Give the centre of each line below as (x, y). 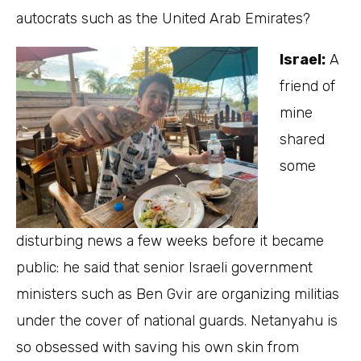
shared (302, 140)
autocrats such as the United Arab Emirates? (163, 19)
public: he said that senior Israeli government (164, 268)
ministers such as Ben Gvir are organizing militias (178, 295)
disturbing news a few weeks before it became (170, 241)
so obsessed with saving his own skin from (158, 348)
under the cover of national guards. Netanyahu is (177, 321)
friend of (307, 87)
